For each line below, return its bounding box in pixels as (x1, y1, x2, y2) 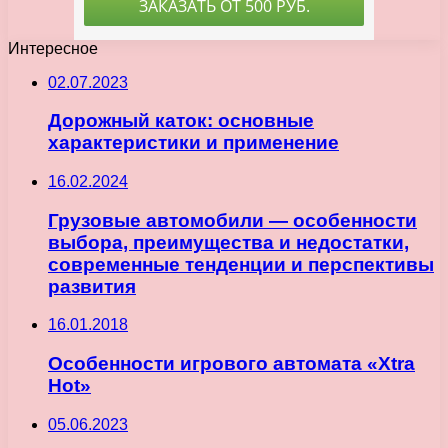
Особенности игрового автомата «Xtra (48, 353, 415, 375)
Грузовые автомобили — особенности (48, 209, 417, 231)
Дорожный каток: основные (48, 110, 314, 132)
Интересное (8, 39, 98, 57)
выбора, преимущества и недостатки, (48, 231, 409, 253)
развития (48, 275, 136, 297)
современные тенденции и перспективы (48, 253, 434, 275)
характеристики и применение (48, 132, 339, 154)
